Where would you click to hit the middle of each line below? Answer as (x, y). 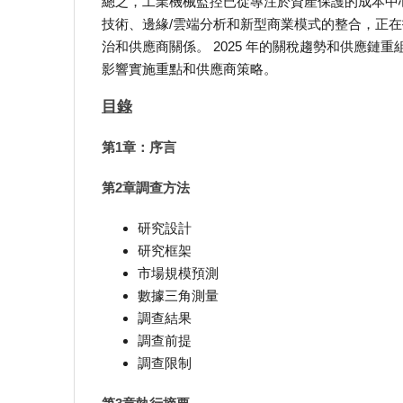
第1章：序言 (139, 148)
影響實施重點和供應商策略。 (189, 69)
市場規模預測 (178, 273)
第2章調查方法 (146, 188)
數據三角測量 (178, 296)
